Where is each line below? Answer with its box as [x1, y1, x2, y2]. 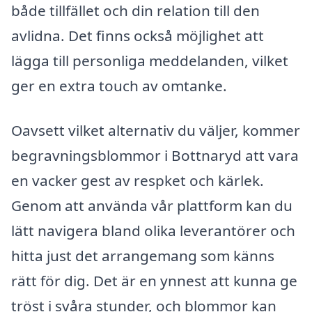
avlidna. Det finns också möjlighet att [11, 26, 264, 46]
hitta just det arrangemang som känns [11, 245, 274, 265]
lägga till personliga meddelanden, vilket [11, 51, 288, 71]
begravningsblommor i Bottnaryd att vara [11, 145, 299, 165]
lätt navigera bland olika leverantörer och [11, 220, 295, 240]
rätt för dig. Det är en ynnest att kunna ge [11, 270, 297, 290]
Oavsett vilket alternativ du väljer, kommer [11, 120, 300, 140]
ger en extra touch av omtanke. [11, 76, 227, 96]
